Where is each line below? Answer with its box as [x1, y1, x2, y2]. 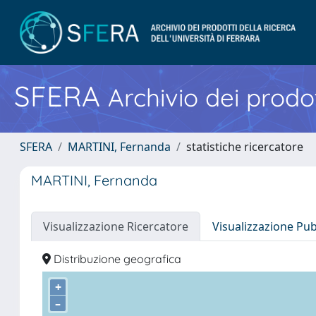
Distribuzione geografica [51, 252, 181, 266]
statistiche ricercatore [186, 139, 303, 154]
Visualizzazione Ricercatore [43, 219, 188, 234]
